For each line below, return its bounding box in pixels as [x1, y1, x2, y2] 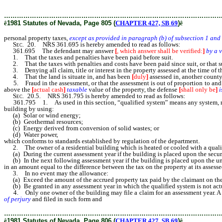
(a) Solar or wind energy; [4, 111, 81, 119]
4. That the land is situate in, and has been [4, 73, 132, 80]
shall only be [181, 86, 216, 93]
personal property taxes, [4, 34, 69, 42]
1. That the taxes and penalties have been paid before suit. [4, 54, 173, 61]
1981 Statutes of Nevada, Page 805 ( [7, 19, 115, 27]
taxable [67, 86, 87, 93]
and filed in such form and [31, 195, 104, 203]
